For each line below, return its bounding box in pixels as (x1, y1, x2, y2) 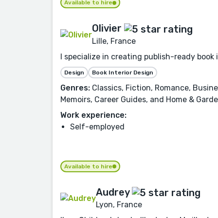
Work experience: (60, 110, 127, 120)
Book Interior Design (92, 69, 153, 76)
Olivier (92, 22, 122, 35)
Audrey (96, 186, 129, 198)
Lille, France (92, 36, 136, 46)
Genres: (60, 83, 90, 92)
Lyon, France (96, 200, 142, 209)
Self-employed (70, 122, 125, 131)
